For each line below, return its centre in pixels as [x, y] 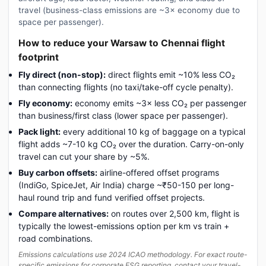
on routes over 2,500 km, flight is [174, 213]
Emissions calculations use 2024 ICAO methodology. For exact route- [133, 254]
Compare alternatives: [64, 213]
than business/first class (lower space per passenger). [123, 115]
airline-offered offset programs [158, 172]
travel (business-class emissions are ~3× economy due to [129, 10]
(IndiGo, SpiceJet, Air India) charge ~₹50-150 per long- [126, 185]
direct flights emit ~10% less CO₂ [170, 74]
